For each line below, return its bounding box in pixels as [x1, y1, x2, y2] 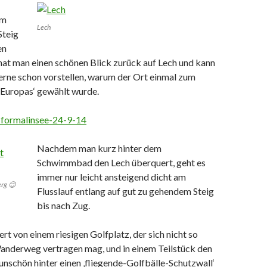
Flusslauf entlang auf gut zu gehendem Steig [37, 185, 214, 197]
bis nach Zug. [37, 199, 90, 211]
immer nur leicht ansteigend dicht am [37, 170, 186, 182]
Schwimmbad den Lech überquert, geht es [37, 156, 206, 168]
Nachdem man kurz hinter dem [37, 142, 162, 154]
